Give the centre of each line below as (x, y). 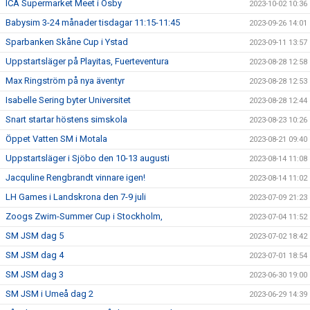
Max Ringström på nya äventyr (65, 81)
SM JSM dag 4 (35, 255)
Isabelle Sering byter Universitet (68, 100)
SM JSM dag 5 (35, 236)
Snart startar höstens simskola (66, 119)
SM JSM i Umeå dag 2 (49, 294)
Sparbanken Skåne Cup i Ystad (67, 42)
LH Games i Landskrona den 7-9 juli (76, 197)
